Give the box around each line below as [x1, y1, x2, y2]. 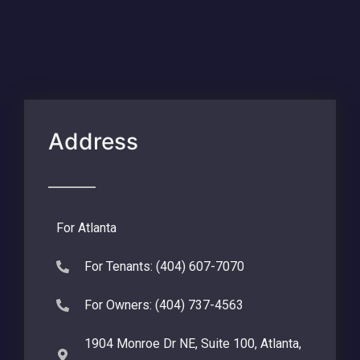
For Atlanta [56, 219, 117, 235]
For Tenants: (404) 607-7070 [84, 258, 244, 274]
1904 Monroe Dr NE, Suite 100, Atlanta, [84, 335, 301, 351]
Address [48, 127, 138, 155]
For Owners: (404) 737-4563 [84, 297, 243, 313]
